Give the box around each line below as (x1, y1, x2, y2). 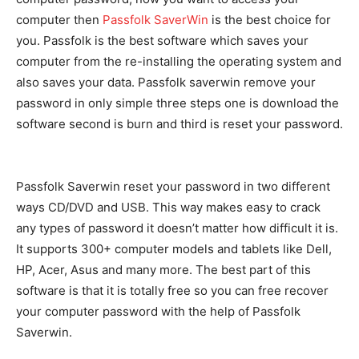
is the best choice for (208, 12, 331, 27)
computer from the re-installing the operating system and (16, 54, 341, 69)
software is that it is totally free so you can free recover (16, 283, 329, 298)
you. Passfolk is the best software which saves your (16, 33, 309, 48)
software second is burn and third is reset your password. (16, 116, 343, 131)
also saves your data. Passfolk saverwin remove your (16, 75, 316, 90)
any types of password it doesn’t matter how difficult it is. (16, 220, 338, 236)
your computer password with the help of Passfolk (16, 304, 301, 319)
